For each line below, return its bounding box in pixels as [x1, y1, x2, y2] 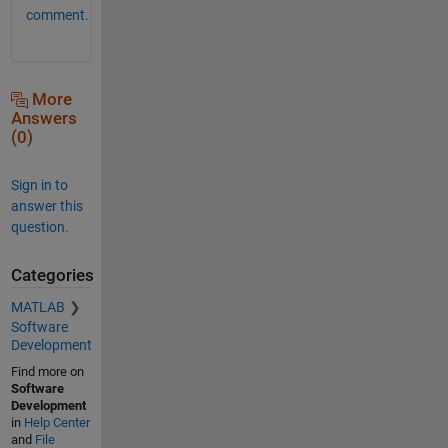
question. [10, 218, 69, 235]
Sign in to [10, 176, 68, 193]
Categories [10, 265, 94, 285]
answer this [10, 197, 83, 214]
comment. [25, 6, 89, 23]
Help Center [23, 415, 90, 431]
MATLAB [10, 299, 65, 316]
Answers [10, 108, 77, 128]
